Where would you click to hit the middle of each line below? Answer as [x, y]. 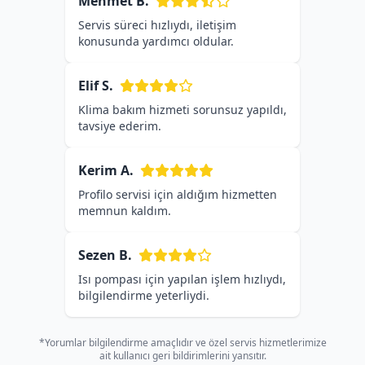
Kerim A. [106, 170]
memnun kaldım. [125, 211]
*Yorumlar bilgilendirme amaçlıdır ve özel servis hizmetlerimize [182, 343]
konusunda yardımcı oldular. [156, 41]
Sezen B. [105, 255]
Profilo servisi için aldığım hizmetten [178, 194]
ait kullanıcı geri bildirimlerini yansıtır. [182, 356]
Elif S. [96, 86]
